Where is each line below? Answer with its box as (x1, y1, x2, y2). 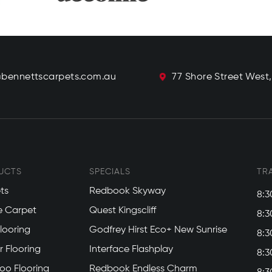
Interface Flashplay (89, 244, 173, 254)
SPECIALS (89, 167, 131, 176)
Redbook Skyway (89, 186, 166, 196)
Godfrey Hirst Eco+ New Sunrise (89, 225, 227, 235)
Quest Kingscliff (89, 205, 156, 216)
